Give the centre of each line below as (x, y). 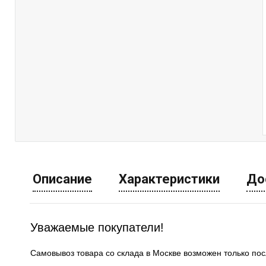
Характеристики (169, 179)
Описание (62, 179)
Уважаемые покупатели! (97, 228)
